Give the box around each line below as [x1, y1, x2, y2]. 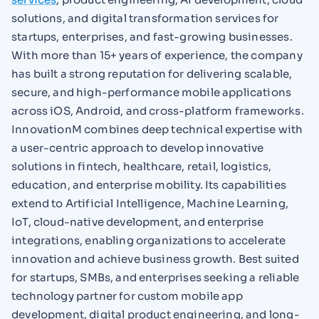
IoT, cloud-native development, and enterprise [11, 214, 264, 229]
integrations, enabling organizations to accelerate [11, 233, 286, 247]
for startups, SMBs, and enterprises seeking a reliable [11, 270, 300, 284]
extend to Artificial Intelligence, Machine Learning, [11, 196, 288, 210]
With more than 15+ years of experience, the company [11, 48, 303, 62]
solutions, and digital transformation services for [11, 11, 279, 25]
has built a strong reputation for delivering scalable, [11, 66, 293, 80]
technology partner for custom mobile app [11, 288, 243, 303]
